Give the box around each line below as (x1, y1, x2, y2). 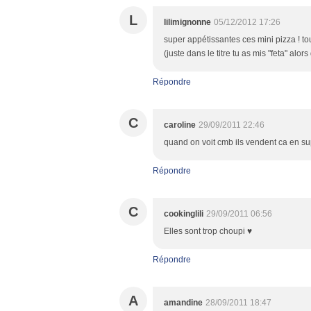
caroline (164, 120, 196, 130)
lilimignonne (164, 17, 211, 27)
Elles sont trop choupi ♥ (164, 226, 252, 236)
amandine (164, 298, 203, 308)
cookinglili (164, 209, 203, 219)
